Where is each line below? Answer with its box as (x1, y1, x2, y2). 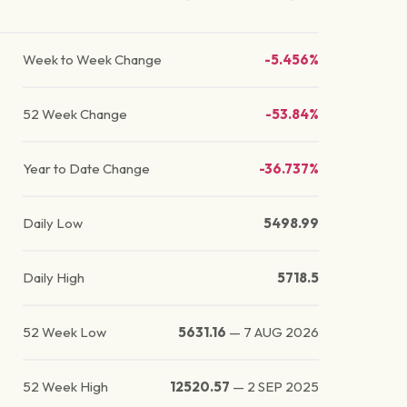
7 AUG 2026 (243, 323, 320, 342)
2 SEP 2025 (247, 378, 320, 396)
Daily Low (23, 214, 84, 233)
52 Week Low (23, 323, 107, 342)
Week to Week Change (23, 51, 163, 69)
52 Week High (23, 378, 109, 396)
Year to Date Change (23, 160, 151, 178)
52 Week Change (23, 105, 128, 124)
